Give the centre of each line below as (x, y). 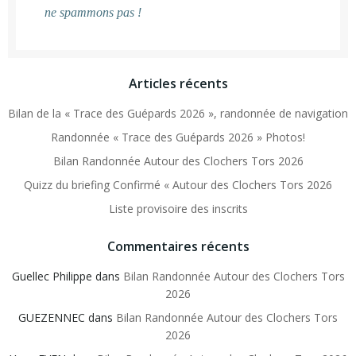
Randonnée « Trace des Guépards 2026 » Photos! (178, 137)
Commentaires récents (178, 247)
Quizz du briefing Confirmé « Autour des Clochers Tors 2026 (178, 185)
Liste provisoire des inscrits (178, 209)
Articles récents (178, 84)
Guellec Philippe (52, 277)
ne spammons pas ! (93, 13)
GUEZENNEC (52, 318)
